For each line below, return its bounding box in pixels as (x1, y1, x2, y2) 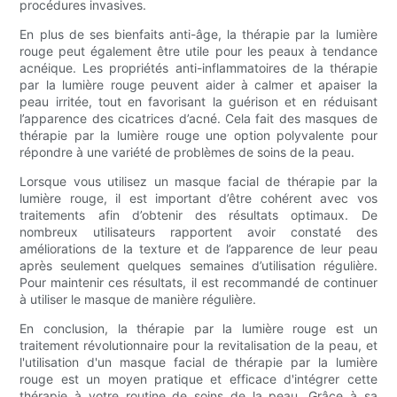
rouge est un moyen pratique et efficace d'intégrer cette (19, 371, 378, 387)
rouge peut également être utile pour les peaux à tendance (19, 43, 378, 59)
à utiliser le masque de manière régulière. (19, 292, 257, 307)
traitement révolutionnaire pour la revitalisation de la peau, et (19, 338, 378, 354)
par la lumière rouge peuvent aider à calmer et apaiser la (19, 77, 378, 93)
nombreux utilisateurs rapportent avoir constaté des (19, 224, 378, 240)
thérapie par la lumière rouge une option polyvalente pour (19, 128, 378, 144)
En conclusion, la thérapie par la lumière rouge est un (19, 321, 378, 337)
